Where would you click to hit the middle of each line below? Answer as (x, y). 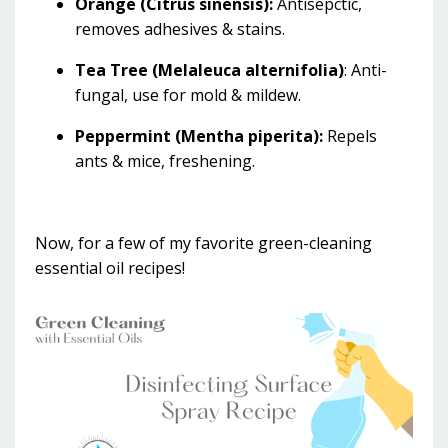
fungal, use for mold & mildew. (188, 95)
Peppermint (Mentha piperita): (199, 136)
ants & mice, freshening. (165, 161)
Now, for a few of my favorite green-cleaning (203, 243)
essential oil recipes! (112, 268)
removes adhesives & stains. (180, 29)
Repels (352, 136)
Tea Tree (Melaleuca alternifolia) (209, 70)
